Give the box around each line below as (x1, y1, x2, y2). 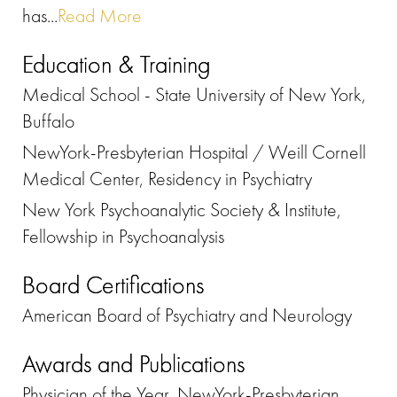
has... (22, 3, 58, 29)
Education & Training (22, 49, 211, 81)
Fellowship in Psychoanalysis (22, 223, 224, 250)
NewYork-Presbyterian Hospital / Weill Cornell (22, 139, 366, 166)
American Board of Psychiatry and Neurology (22, 302, 352, 329)
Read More (58, 3, 142, 29)
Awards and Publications (22, 348, 245, 380)
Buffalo (22, 108, 74, 135)
